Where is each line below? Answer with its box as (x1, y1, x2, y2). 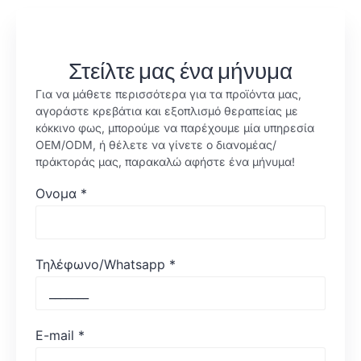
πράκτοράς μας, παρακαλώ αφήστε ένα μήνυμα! (35, 154, 295, 168)
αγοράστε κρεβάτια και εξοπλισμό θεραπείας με (35, 103, 298, 118)
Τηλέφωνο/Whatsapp (35, 256, 165, 273)
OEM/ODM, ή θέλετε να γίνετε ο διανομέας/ (35, 137, 276, 151)
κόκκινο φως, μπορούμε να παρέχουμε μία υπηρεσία (35, 120, 314, 135)
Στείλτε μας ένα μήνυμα (68, 56, 293, 85)
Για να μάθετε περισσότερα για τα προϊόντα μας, (35, 86, 301, 101)
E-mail (35, 327, 74, 344)
